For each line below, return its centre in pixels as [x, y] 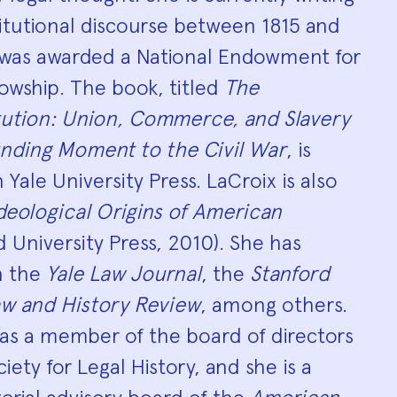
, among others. [274, 304]
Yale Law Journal [124, 273]
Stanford [290, 273]
